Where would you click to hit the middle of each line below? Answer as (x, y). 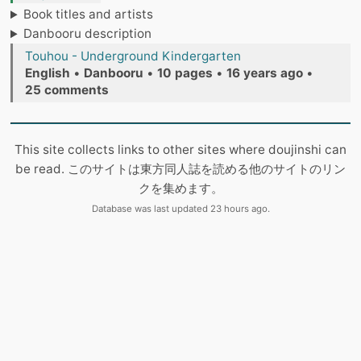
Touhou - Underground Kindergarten (133, 56)
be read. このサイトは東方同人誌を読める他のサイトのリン (180, 169)
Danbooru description (88, 34)
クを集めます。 (180, 189)
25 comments (67, 90)
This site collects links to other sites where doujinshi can (180, 150)
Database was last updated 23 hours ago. (180, 209)
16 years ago (265, 73)
